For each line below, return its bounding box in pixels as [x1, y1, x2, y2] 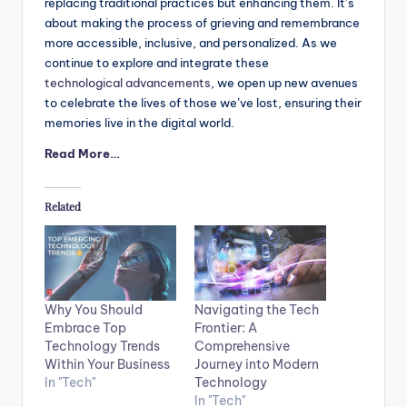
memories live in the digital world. [45, 115, 234, 131]
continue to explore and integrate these [45, 55, 269, 71]
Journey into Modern [194, 355, 319, 372]
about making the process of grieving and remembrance [45, 15, 360, 31]
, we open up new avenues [211, 75, 358, 91]
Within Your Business [45, 355, 170, 372]
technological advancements [45, 75, 211, 91]
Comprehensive [194, 337, 290, 354]
